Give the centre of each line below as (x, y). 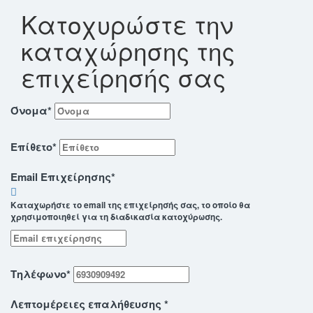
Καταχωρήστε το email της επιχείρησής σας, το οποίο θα (130, 205)
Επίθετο (31, 147)
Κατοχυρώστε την (127, 24)
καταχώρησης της (128, 51)
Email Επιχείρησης (61, 177)
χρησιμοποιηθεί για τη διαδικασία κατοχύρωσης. (116, 217)
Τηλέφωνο (38, 274)
